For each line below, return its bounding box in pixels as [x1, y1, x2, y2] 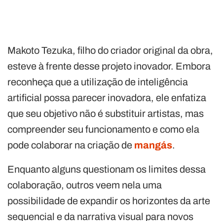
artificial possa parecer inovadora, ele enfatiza [7, 92, 206, 103]
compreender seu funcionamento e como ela [7, 124, 199, 135]
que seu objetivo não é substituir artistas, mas [7, 108, 204, 119]
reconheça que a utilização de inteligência [7, 76, 188, 87]
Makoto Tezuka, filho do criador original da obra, [7, 45, 213, 56]
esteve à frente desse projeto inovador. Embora [7, 61, 211, 72]
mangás [134, 140, 172, 150]
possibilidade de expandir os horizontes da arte [7, 195, 210, 206]
